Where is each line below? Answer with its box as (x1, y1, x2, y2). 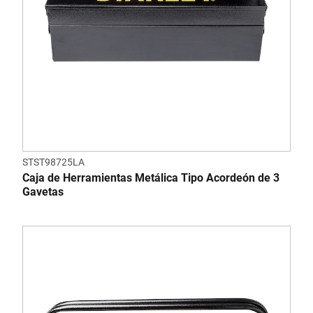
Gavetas (22, 185, 64, 198)
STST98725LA (22, 156, 85, 168)
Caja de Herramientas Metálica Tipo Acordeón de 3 (22, 171, 279, 184)
